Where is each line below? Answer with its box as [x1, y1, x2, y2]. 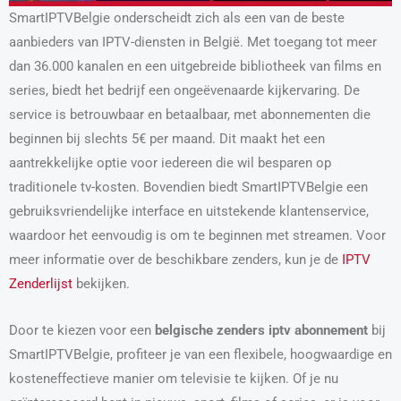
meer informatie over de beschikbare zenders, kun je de [9, 251, 342, 268]
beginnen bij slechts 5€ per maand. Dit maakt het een [9, 130, 325, 147]
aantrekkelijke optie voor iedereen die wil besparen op [9, 154, 331, 171]
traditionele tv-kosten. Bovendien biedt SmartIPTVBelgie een [9, 178, 368, 195]
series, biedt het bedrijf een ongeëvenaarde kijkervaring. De [9, 81, 360, 98]
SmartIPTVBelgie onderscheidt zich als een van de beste [9, 9, 345, 26]
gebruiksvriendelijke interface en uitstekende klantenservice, [9, 202, 369, 219]
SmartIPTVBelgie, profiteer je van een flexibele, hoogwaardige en [9, 346, 392, 363]
